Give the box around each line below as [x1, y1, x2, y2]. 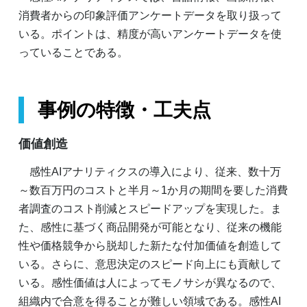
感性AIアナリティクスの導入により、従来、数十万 [19, 165, 281, 177]
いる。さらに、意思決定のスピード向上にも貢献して [19, 258, 282, 270]
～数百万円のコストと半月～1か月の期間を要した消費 [19, 184, 288, 196]
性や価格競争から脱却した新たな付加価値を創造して [19, 239, 282, 251]
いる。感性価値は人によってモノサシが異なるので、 [19, 276, 282, 288]
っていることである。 [19, 46, 128, 58]
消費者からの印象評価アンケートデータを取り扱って [19, 9, 282, 21]
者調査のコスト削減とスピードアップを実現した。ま [19, 202, 282, 214]
